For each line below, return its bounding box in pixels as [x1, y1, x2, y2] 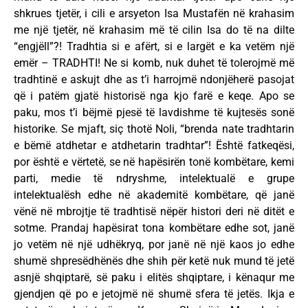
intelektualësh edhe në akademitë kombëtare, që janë [14, 188, 294, 201]
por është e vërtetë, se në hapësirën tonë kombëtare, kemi [14, 155, 294, 168]
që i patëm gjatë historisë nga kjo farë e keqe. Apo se [14, 89, 294, 102]
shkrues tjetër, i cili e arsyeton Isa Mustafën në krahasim [14, 6, 294, 20]
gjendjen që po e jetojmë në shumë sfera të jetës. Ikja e [14, 287, 294, 300]
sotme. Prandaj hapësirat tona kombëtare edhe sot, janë [14, 221, 294, 234]
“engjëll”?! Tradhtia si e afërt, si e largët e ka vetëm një [14, 39, 294, 53]
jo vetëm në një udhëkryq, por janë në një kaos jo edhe [14, 237, 294, 251]
